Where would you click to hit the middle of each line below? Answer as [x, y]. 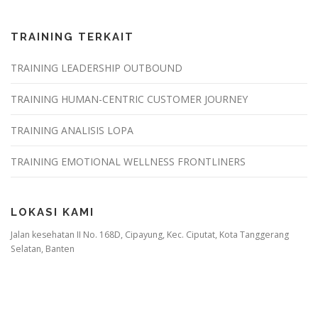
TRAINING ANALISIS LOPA [72, 130]
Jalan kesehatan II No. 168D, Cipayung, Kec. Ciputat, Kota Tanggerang [150, 234]
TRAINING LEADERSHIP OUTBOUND [98, 67]
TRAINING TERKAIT [72, 37]
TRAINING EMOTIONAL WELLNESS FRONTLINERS [128, 161]
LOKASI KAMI [53, 212]
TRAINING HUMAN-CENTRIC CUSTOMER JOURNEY [129, 99]
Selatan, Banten [43, 248]
